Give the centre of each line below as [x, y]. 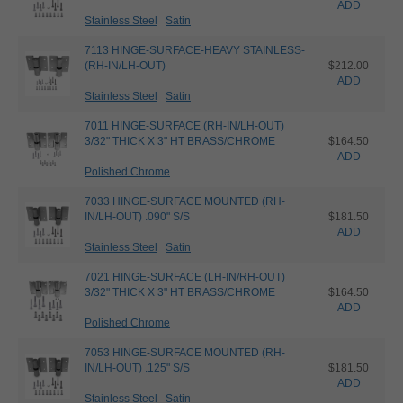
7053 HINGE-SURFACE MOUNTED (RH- [185, 352]
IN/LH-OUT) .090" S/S [137, 216]
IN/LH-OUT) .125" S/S [137, 367]
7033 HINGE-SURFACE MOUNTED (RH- [185, 201]
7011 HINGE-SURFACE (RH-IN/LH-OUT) [184, 125]
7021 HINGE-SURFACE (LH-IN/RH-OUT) [185, 277]
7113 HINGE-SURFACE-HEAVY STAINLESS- [195, 50]
